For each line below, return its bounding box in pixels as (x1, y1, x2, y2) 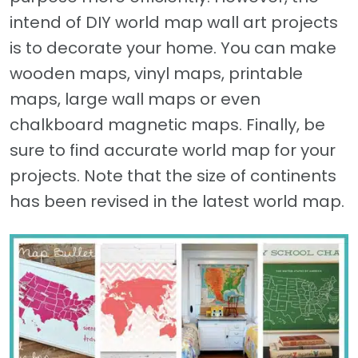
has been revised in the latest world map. (10, 190, 344, 213)
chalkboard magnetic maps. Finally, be (10, 113, 325, 137)
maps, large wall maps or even (10, 88, 261, 111)
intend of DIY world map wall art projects (10, 11, 338, 34)
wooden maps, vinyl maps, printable (10, 62, 303, 86)
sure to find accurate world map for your (10, 139, 336, 162)
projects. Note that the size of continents (10, 165, 336, 188)
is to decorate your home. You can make (10, 37, 336, 60)
